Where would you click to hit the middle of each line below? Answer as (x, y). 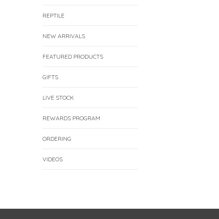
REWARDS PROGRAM (71, 118)
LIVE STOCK (58, 98)
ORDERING (57, 139)
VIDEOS (53, 159)
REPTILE (54, 16)
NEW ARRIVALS (64, 36)
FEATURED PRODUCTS (73, 57)
